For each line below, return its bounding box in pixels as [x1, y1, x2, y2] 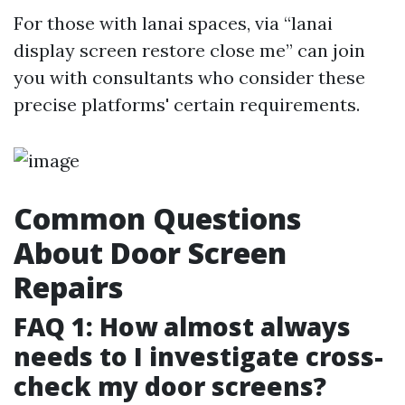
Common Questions [14, 199, 301, 238]
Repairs [14, 268, 123, 306]
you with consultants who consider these [14, 66, 365, 89]
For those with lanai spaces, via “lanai [14, 12, 333, 34]
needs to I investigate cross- [14, 339, 383, 373]
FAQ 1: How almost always [14, 309, 351, 344]
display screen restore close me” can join [14, 39, 365, 61]
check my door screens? [14, 369, 326, 403]
